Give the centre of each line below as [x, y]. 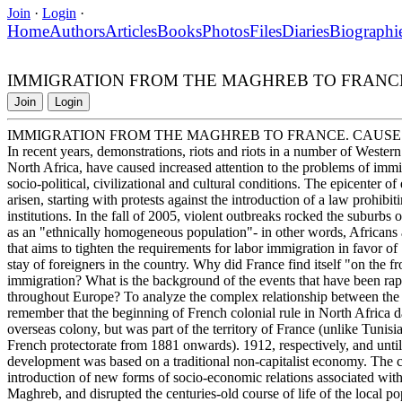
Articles [131, 31]
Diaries [306, 31]
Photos [226, 31]
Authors [77, 31]
